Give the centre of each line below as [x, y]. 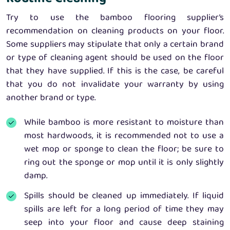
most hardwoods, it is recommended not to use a [124, 136]
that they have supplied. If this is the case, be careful [115, 71]
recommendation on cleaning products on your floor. [115, 31]
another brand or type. [51, 98]
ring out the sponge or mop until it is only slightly [124, 163]
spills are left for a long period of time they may [124, 209]
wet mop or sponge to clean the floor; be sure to [124, 150]
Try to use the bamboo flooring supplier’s [115, 18]
